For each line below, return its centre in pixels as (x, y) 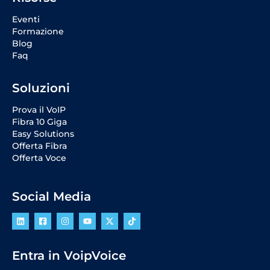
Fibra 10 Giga (39, 122)
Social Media (52, 197)
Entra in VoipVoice (69, 256)
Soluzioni (41, 88)
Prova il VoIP (39, 110)
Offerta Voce (39, 158)
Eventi (26, 20)
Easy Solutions (43, 134)
